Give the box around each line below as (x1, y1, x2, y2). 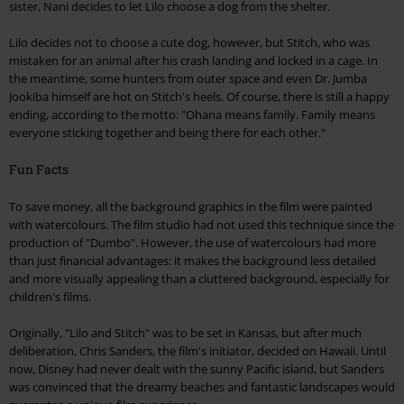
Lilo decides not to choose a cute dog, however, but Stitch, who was (9, 34, 370, 51)
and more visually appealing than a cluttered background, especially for (9, 271, 390, 288)
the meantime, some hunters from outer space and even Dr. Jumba (9, 70, 367, 87)
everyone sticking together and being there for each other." (9, 124, 326, 142)
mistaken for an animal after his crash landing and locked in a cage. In (9, 52, 378, 69)
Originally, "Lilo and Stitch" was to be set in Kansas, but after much (9, 325, 362, 342)
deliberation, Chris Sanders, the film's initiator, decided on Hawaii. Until (9, 343, 386, 360)
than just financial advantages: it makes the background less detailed (9, 252, 376, 270)
